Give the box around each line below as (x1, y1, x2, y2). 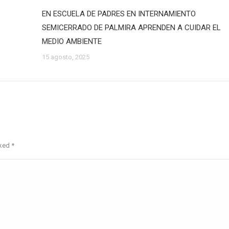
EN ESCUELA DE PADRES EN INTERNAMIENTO (41, 9, 196, 18)
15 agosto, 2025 (41, 53, 89, 61)
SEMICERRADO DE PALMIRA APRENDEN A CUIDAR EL (41, 23, 221, 32)
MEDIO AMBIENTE (41, 37, 102, 46)
